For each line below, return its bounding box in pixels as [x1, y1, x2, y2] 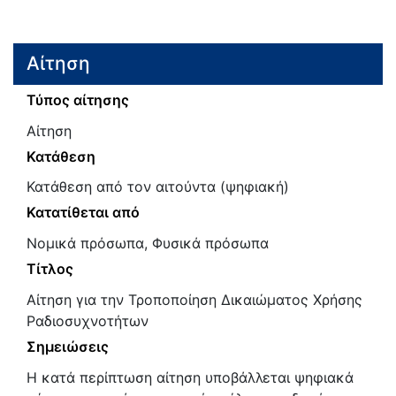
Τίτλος [27, 260, 73, 278]
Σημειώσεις [27, 337, 109, 355]
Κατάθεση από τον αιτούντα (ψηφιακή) [27, 178, 289, 196]
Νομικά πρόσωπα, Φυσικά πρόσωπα [27, 234, 269, 253]
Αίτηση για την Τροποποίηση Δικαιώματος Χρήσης [27, 290, 362, 308]
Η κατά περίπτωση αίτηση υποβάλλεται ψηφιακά [27, 368, 354, 386]
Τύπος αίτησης [27, 90, 129, 109]
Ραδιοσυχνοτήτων [27, 311, 148, 330]
